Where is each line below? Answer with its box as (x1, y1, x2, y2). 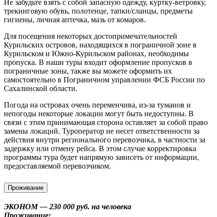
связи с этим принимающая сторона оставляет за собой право (4, 118, 208, 126)
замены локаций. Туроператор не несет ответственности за (4, 126, 200, 135)
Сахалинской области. (4, 84, 79, 93)
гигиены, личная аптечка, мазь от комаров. (4, 15, 148, 24)
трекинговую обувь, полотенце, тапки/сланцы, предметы (4, 6, 193, 15)
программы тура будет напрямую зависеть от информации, (4, 153, 199, 161)
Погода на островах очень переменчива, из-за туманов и (4, 100, 191, 109)
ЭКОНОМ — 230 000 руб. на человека (4, 202, 131, 211)
